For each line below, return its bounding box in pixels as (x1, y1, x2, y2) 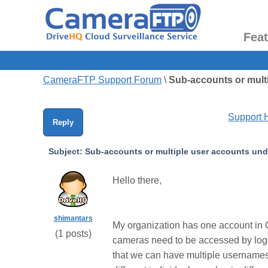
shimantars (53, 214, 93, 223)
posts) (63, 229, 92, 239)
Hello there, (112, 175, 164, 185)
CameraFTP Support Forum (43, 75, 162, 85)
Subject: (48, 147, 83, 156)
